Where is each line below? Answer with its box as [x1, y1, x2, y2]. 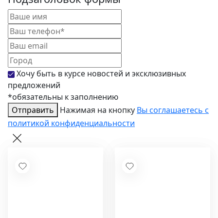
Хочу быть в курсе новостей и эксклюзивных [15, 68, 186, 79]
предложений [8, 80, 60, 91]
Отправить [12, 105, 54, 116]
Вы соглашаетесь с [137, 105, 209, 116]
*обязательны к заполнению [8, 91, 118, 103]
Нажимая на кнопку [60, 105, 137, 116]
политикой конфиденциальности [8, 118, 135, 129]
